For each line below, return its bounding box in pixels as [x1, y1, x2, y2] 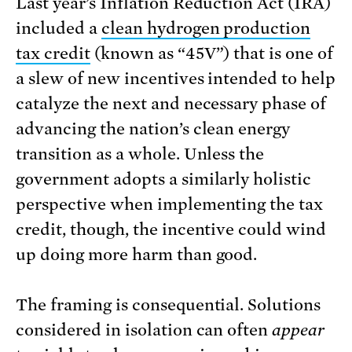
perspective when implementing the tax [16, 195, 324, 214]
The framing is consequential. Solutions [16, 295, 321, 315]
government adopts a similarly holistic [16, 170, 312, 189]
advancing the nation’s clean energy [16, 119, 291, 139]
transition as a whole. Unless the [16, 145, 265, 164]
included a [16, 19, 101, 38]
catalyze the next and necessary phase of [16, 94, 327, 114]
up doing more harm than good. [16, 245, 258, 265]
